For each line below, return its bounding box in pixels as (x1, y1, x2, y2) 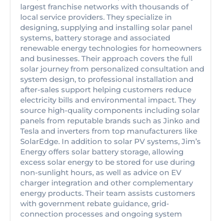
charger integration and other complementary (20, 178, 193, 187)
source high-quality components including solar (20, 106, 200, 115)
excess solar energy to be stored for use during (20, 157, 195, 167)
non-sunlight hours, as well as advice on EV (20, 168, 182, 177)
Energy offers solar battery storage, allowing (20, 147, 184, 156)
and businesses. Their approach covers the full (20, 54, 192, 63)
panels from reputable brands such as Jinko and (20, 116, 200, 125)
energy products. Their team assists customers (20, 188, 195, 198)
